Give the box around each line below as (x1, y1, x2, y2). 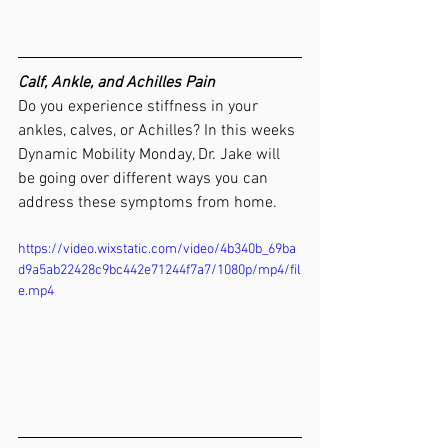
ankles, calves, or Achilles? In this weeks (18, 120, 299, 141)
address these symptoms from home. (18, 192, 281, 213)
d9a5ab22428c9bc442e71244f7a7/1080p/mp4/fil (18, 261, 301, 279)
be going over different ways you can (18, 168, 272, 189)
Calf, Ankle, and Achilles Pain (18, 72, 215, 93)
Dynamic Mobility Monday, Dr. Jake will (18, 144, 284, 165)
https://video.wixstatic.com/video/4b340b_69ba (18, 240, 296, 258)
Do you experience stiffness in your (18, 96, 262, 117)
